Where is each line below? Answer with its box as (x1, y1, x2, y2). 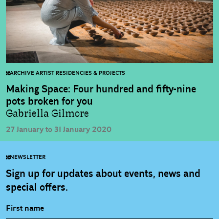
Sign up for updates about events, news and (6, 168, 200, 180)
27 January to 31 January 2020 (6, 125, 111, 135)
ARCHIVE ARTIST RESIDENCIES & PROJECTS (10, 70, 125, 77)
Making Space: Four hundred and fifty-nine (6, 83, 196, 96)
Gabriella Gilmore (6, 108, 89, 120)
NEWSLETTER (10, 154, 45, 161)
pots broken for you (6, 95, 93, 108)
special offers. (6, 181, 68, 194)
